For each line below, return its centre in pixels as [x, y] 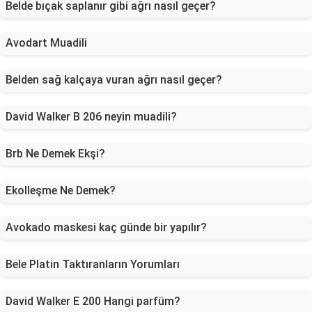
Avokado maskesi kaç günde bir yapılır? [106, 227]
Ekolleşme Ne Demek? [61, 190]
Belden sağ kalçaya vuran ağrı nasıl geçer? [114, 80]
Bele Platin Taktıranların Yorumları [93, 264]
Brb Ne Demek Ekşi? [55, 154]
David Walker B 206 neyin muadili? [91, 117]
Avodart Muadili [46, 43]
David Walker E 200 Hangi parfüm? [93, 301]
